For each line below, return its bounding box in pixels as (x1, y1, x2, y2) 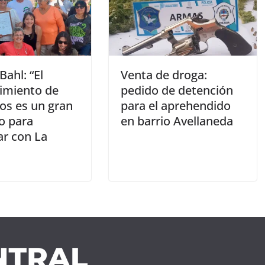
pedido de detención (121, 82, 233, 99)
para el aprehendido (121, 98, 231, 114)
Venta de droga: (121, 67, 207, 83)
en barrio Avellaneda (121, 113, 233, 130)
